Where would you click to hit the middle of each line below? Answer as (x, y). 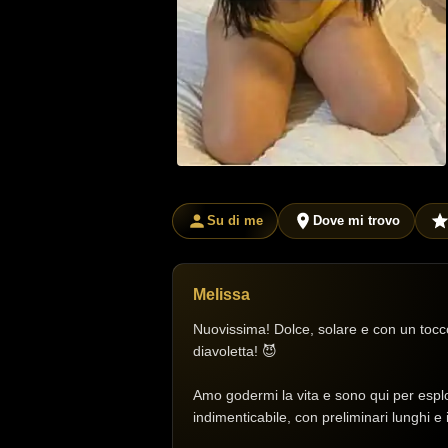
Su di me (235, 220)
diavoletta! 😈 (235, 351)
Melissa (221, 294)
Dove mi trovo (356, 220)
